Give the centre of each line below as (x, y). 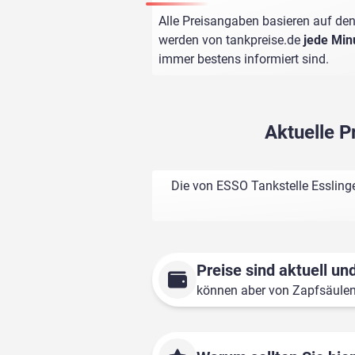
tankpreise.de (263, 40)
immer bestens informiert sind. (244, 59)
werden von (192, 40)
